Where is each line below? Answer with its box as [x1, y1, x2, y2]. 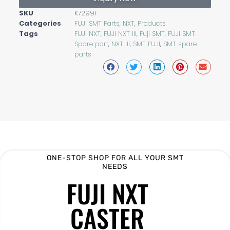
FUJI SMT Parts [74, 18, 120, 29]
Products [137, 18, 166, 29]
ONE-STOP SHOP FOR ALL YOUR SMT [46, 154, 184, 163]
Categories [18, 18, 61, 29]
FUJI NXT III [103, 29, 137, 39]
